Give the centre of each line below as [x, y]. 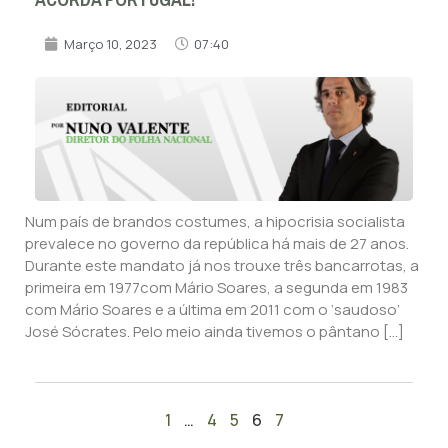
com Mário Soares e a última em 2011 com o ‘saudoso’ [212, 309]
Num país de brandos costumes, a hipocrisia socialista [215, 221]
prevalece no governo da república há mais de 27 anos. [217, 243]
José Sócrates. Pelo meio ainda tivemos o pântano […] [214, 331]
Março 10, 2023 [110, 43]
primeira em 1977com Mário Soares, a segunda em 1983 [216, 287]
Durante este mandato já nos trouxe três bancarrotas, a [222, 265]
